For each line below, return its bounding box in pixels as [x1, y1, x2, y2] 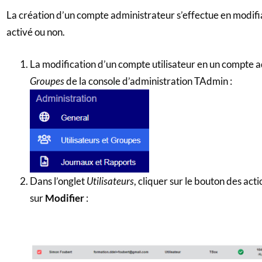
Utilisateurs [86, 174, 134, 187]
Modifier [44, 191, 86, 204]
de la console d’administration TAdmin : [64, 74, 232, 87]
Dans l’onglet [29, 174, 87, 187]
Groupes [29, 74, 64, 87]
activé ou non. [6, 26, 65, 39]
